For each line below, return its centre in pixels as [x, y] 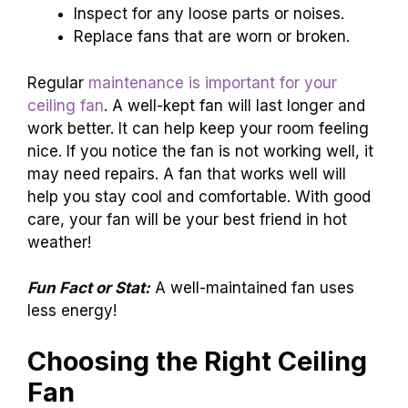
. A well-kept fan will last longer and [235, 105]
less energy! [72, 311]
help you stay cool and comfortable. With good [199, 196]
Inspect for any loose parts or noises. [209, 14]
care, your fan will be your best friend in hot [187, 219]
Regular [58, 82]
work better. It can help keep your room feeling [198, 128]
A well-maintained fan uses [252, 288]
